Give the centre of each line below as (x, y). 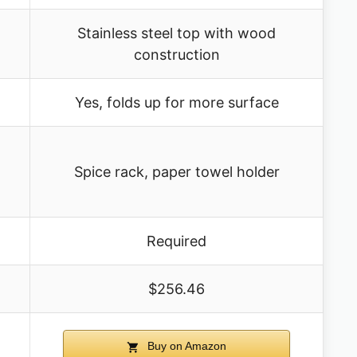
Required (177, 241)
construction (177, 55)
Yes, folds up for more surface (177, 103)
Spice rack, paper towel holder (177, 172)
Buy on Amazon (185, 346)
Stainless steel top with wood (177, 33)
